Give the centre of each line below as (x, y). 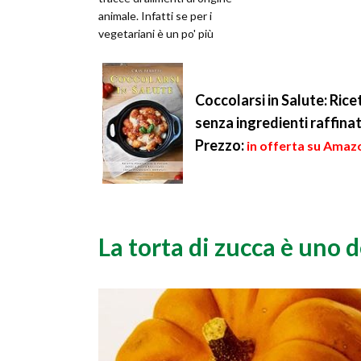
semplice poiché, (140, 52)
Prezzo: (220, 145)
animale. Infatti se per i (155, 16)
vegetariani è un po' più (156, 34)
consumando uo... (142, 69)
